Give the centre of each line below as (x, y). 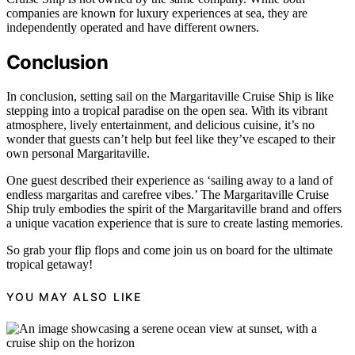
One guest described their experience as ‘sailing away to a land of (170, 180)
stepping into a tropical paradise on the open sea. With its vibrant (167, 110)
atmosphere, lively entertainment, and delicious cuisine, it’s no (160, 124)
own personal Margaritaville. (78, 153)
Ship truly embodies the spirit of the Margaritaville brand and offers (174, 208)
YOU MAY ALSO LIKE (74, 297)
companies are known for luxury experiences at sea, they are (157, 13)
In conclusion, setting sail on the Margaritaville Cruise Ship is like (170, 96)
